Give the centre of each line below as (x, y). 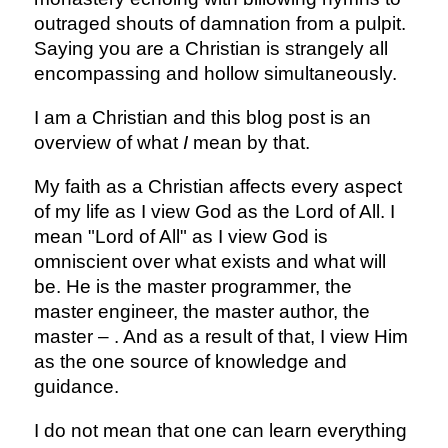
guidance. (76, 386)
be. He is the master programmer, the (192, 286)
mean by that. (248, 142)
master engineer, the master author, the (201, 311)
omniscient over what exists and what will (209, 261)
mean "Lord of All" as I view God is (180, 236)
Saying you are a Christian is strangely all (210, 48)
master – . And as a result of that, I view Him (220, 336)
